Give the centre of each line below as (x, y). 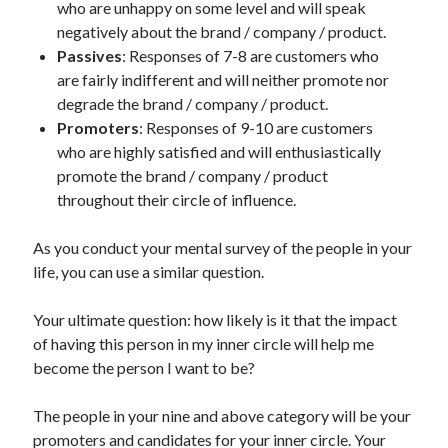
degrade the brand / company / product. (193, 104)
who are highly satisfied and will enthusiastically (219, 152)
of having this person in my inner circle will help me (204, 344)
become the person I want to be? (144, 368)
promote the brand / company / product (193, 176)
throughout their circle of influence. (177, 200)
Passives (90, 56)
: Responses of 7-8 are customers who (251, 56)
